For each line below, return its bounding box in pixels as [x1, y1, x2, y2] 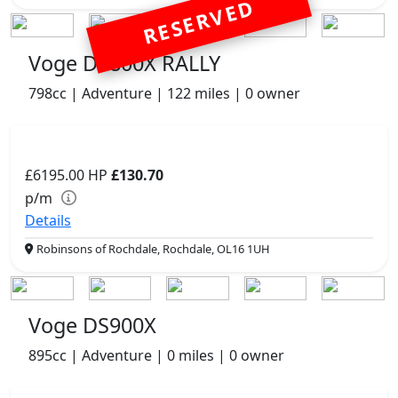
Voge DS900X [28, 311, 156, 340]
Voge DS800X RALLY [28, 48, 220, 77]
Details [25, 210, 71, 230]
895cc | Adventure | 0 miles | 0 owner [28, 346, 284, 366]
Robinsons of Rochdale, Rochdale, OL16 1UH [34, 240, 269, 257]
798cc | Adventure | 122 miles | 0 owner [28, 83, 300, 103]
